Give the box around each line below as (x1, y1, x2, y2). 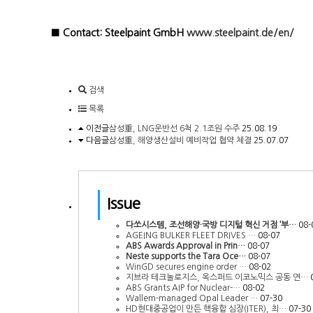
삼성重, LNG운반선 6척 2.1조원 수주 (109, 124, 240, 133)
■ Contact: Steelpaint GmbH (50, 27, 187, 38)
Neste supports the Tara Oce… (126, 252, 246, 261)
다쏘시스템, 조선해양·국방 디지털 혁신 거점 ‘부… (126, 220, 296, 229)
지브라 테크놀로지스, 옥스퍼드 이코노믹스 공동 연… (126, 272, 308, 282)
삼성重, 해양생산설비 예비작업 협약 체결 (109, 136, 252, 145)
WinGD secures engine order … (126, 262, 247, 271)
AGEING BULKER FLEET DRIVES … (126, 231, 256, 240)
